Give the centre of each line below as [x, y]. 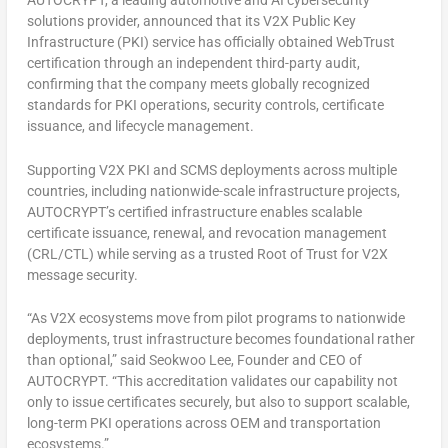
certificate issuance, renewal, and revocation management [206, 232]
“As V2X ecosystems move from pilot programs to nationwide [215, 318]
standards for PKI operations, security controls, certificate [205, 105]
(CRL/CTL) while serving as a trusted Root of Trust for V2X [207, 253]
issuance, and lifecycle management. [140, 126]
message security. [82, 274]
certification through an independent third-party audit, [193, 63]
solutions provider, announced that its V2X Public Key [191, 21]
